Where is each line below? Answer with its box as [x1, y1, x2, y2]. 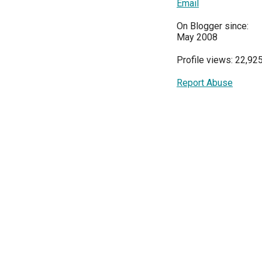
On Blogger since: [177, 20, 249, 32]
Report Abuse [177, 77, 233, 88]
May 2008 [177, 32, 218, 43]
